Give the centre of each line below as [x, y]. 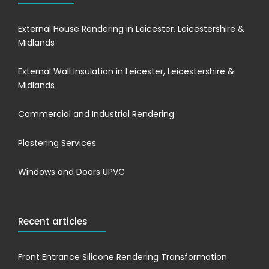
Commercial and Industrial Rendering [96, 114]
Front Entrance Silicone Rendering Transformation [122, 257]
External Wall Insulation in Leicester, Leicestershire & [126, 71]
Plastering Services [57, 143]
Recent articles [53, 221]
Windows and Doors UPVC [71, 171]
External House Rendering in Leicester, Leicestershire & [131, 29]
